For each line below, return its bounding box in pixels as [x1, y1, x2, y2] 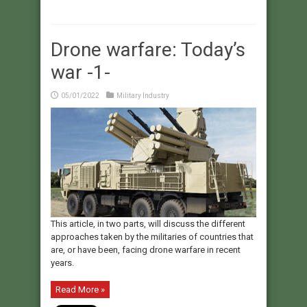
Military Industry [116, 92, 169, 100]
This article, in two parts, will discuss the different [51, 219, 245, 230]
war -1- [51, 61, 110, 84]
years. [51, 258, 74, 269]
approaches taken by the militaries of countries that [51, 232, 254, 243]
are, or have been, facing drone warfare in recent [51, 245, 241, 256]
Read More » [56, 284, 105, 295]
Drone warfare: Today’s [51, 38, 245, 62]
